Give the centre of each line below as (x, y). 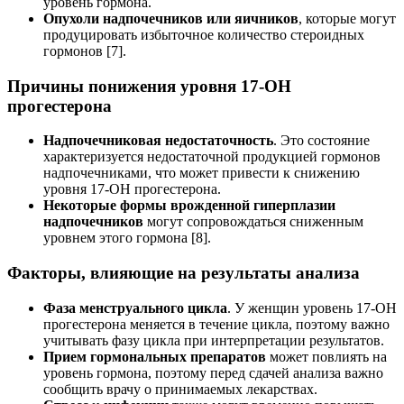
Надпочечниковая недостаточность (158, 141)
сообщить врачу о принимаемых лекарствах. (180, 389)
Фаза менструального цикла (135, 308)
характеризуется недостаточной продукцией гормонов (212, 157)
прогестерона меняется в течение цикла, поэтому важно (216, 324)
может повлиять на (326, 356)
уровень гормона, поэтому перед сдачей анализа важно (213, 372)
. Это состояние (321, 141)
